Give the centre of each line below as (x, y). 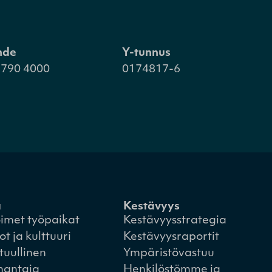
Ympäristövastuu (168, 253)
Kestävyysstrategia (175, 220)
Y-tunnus (146, 53)
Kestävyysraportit (171, 237)
